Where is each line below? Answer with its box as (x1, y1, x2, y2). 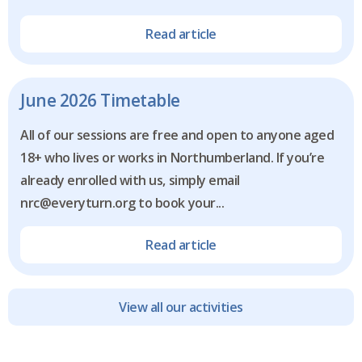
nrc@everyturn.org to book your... (20, 193, 225, 212)
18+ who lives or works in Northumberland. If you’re (20, 148, 325, 166)
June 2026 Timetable (20, 88, 180, 112)
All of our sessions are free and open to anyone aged (20, 125, 335, 144)
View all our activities (119, 297, 243, 316)
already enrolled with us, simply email (20, 170, 240, 189)
